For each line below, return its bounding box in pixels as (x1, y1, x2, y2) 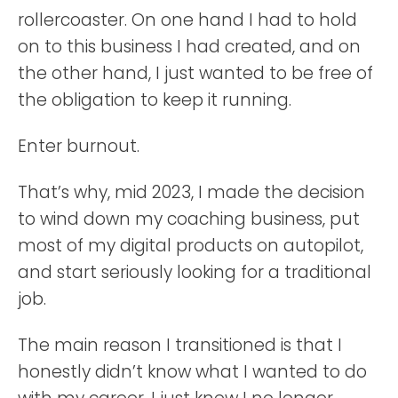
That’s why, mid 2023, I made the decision (18, 179, 365, 204)
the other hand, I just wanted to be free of (18, 60, 373, 85)
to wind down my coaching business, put (18, 206, 360, 231)
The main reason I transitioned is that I (18, 332, 342, 357)
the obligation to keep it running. (18, 87, 291, 112)
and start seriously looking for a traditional (18, 259, 371, 284)
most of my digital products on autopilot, (18, 233, 363, 258)
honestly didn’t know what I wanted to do (18, 359, 367, 384)
